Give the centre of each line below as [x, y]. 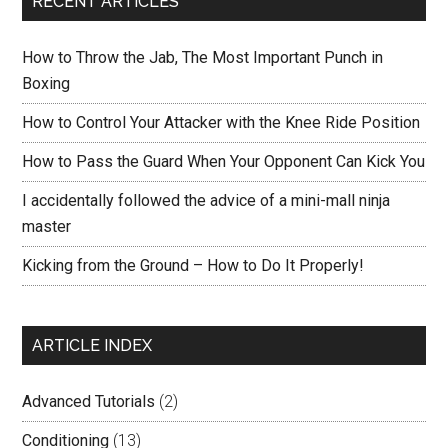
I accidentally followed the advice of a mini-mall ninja [206, 201]
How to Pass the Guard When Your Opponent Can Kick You [224, 162]
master [47, 227]
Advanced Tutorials [89, 402]
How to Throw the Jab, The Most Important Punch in [203, 58]
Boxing [46, 84]
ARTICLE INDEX [92, 346]
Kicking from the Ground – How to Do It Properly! [193, 266]
